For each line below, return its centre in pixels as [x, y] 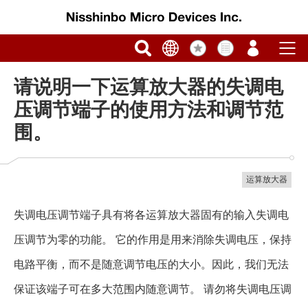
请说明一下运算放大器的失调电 [148, 87]
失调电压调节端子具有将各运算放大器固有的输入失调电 [151, 215]
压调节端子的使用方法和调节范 [148, 110]
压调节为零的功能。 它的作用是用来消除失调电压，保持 [153, 240]
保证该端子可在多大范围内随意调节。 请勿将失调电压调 [153, 289]
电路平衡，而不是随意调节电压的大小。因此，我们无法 [151, 264]
